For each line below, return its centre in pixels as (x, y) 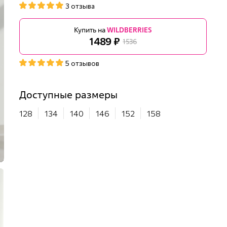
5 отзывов (82, 63)
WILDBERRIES (129, 30)
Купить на (90, 30)
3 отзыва (80, 6)
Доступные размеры (68, 94)
